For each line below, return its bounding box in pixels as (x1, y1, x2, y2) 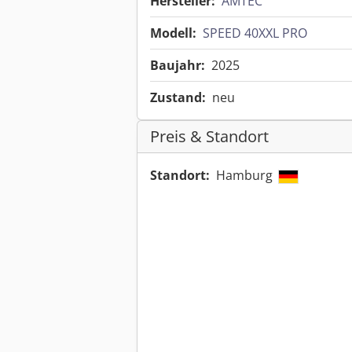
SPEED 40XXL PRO (203, 24, 307, 42)
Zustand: (150, 89, 206, 107)
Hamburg (216, 167, 276, 185)
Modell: (150, 24, 196, 42)
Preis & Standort (150, 126, 269, 148)
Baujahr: (150, 57, 205, 75)
